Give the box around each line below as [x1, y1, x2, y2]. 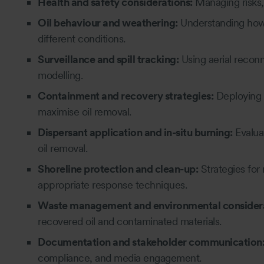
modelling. [38, 68, 82, 81]
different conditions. [38, 32, 126, 45]
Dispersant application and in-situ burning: [38, 126, 233, 138]
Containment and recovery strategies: [38, 89, 213, 102]
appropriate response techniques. [38, 178, 187, 191]
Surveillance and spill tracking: [38, 52, 179, 65]
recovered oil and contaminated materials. [38, 214, 222, 227]
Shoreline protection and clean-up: [38, 162, 198, 175]
